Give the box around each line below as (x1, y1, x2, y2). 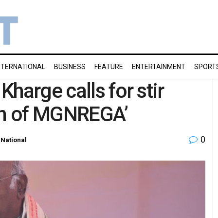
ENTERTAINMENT (132, 63, 185, 71)
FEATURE (94, 63, 123, 71)
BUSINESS (54, 63, 86, 71)
